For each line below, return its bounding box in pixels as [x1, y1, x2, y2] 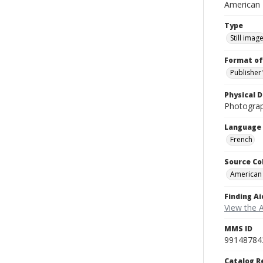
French [230, 134, 252, 144]
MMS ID [224, 224, 252, 234]
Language [224, 122, 261, 132]
